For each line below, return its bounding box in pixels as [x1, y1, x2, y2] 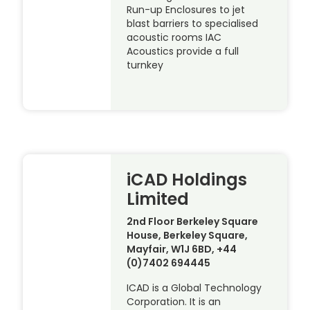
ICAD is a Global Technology [127, 281, 262, 295]
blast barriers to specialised [127, 17, 259, 31]
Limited [127, 188, 190, 211]
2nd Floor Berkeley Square [127, 215, 259, 229]
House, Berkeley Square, [127, 228, 248, 243]
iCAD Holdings [127, 168, 248, 192]
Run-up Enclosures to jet [127, 3, 246, 17]
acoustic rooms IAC [127, 30, 222, 45]
